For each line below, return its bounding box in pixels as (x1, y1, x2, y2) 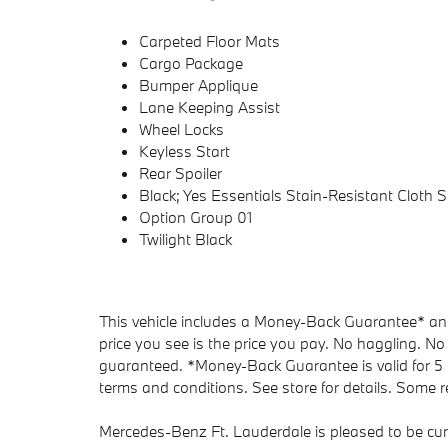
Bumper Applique (139, 75, 258, 96)
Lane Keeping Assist (139, 97, 280, 118)
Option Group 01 (139, 207, 252, 228)
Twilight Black (139, 229, 232, 250)
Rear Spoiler (139, 163, 222, 184)
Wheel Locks (139, 119, 224, 140)
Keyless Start (139, 141, 230, 162)
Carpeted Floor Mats (139, 31, 280, 52)
